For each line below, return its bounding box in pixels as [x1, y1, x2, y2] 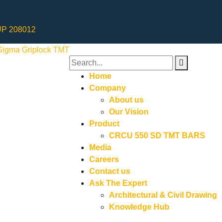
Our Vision [109, 108, 149, 116]
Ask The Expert [89, 179, 147, 187]
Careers [89, 155, 119, 164]
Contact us [89, 167, 130, 175]
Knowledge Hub [109, 203, 169, 211]
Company [89, 84, 126, 92]
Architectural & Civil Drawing [109, 191, 217, 199]
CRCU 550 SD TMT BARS [109, 131, 205, 140]
